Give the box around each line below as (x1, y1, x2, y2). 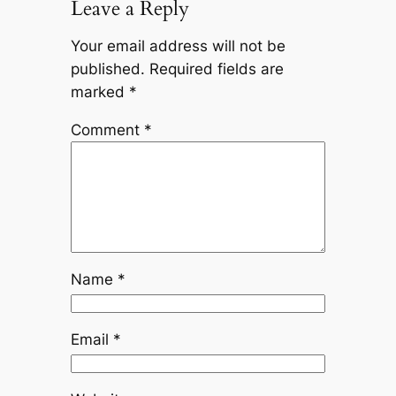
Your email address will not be (70, 37, 286, 56)
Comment (70, 121, 144, 140)
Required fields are (148, 60, 284, 79)
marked (70, 83, 129, 102)
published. (70, 60, 145, 79)
